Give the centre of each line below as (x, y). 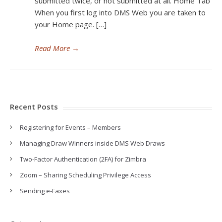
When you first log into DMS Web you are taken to (120, 12)
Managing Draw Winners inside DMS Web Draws (92, 143)
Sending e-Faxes (45, 191)
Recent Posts (34, 107)
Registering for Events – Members (70, 127)
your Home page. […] (71, 24)
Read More (52, 48)
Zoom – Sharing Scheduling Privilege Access (85, 175)
